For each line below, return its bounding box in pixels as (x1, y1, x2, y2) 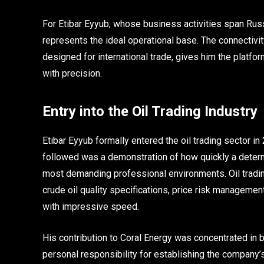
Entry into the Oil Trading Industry (42, 103, 258, 120)
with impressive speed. (42, 201, 139, 213)
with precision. (42, 68, 102, 80)
